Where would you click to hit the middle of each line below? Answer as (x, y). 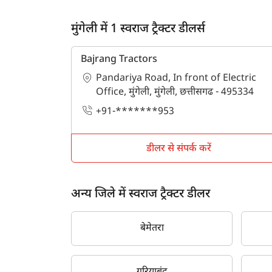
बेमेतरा (152, 228)
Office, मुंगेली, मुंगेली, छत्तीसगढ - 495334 (175, 93)
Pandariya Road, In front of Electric (176, 79)
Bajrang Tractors (119, 60)
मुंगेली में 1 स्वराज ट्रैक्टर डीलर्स (138, 29)
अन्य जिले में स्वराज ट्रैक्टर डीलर (141, 194)
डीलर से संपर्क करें (179, 149)
